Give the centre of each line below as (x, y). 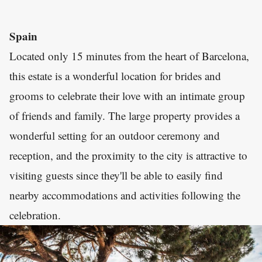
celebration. (35, 215)
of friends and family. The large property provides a (125, 115)
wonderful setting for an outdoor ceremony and (115, 135)
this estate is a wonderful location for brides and (115, 75)
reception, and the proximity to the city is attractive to (128, 155)
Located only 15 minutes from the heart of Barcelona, (129, 56)
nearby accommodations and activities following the (125, 195)
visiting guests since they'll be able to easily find (116, 175)
